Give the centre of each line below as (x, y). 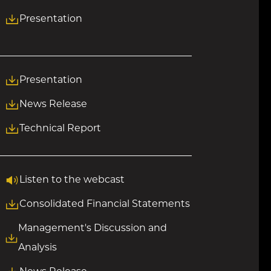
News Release (53, 105)
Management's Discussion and (92, 229)
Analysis (37, 248)
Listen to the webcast (72, 180)
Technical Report (60, 129)
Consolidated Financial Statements (104, 204)
